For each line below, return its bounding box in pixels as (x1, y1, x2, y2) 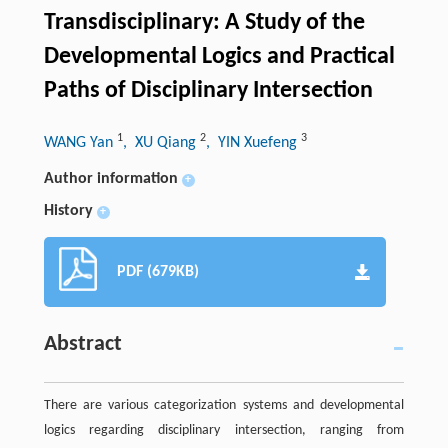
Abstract (43, 332, 122, 356)
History (43, 202, 93, 219)
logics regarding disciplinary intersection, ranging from (43, 422, 405, 438)
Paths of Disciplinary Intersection (43, 78, 373, 103)
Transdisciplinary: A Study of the (43, 10, 365, 35)
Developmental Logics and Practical (43, 44, 395, 69)
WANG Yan (43, 134, 117, 151)
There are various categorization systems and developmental (43, 397, 405, 413)
